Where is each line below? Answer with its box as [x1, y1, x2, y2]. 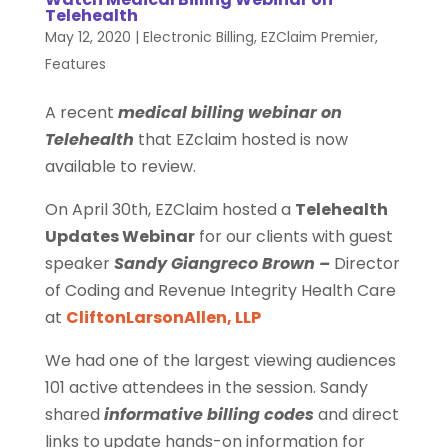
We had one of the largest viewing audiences [44, 349, 396, 373]
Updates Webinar [44, 225, 195, 249]
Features [44, 54, 106, 75]
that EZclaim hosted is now [133, 128, 348, 152]
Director [329, 252, 400, 276]
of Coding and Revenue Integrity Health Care [44, 279, 396, 303]
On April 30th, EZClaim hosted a [44, 198, 295, 222]
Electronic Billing [142, 27, 254, 48]
